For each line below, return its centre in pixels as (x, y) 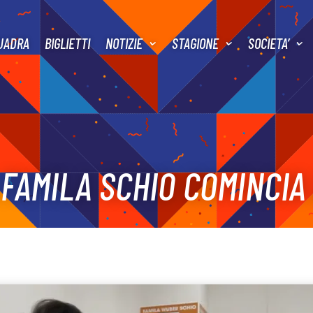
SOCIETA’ (268, 43)
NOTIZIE (124, 43)
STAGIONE (195, 43)
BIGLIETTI (67, 43)
